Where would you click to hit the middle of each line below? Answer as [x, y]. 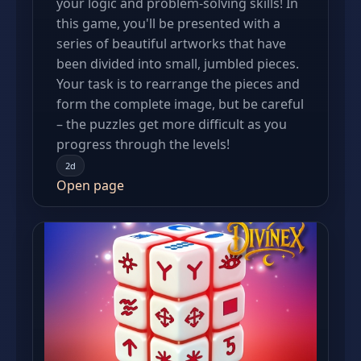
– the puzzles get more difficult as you [172, 124]
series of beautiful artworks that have [171, 44]
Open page [90, 185]
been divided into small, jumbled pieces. [178, 64]
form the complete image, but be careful [180, 104]
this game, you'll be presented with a [168, 23]
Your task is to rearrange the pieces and [178, 84]
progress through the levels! [143, 144]
